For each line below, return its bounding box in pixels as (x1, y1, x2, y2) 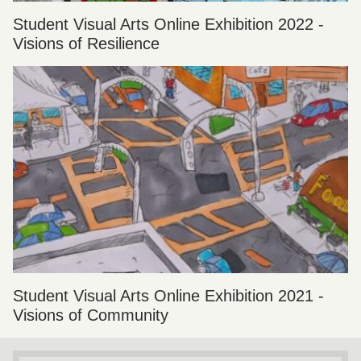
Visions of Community (13, 305, 168, 324)
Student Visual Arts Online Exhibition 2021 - (13, 286, 324, 305)
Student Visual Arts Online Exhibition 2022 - (13, 15, 324, 33)
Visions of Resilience (13, 34, 160, 52)
